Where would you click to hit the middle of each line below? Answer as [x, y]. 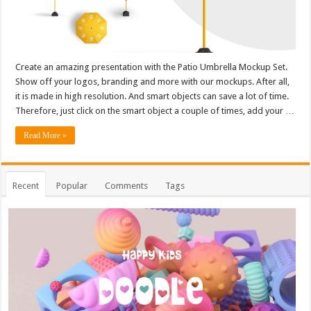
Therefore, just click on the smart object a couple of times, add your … [155, 110]
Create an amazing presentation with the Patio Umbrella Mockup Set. [152, 67]
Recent [26, 185]
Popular [72, 185]
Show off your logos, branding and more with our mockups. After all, [153, 81]
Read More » [45, 135]
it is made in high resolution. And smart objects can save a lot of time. [152, 96]
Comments [127, 185]
